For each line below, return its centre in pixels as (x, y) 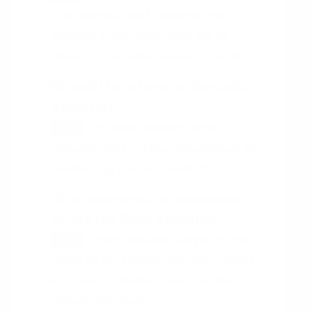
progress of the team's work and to (138, 36)
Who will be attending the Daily (150, 86)
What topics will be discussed (146, 198)
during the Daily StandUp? (134, 218)
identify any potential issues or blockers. (153, 56)
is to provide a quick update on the (137, 15)
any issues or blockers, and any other (144, 280)
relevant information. (103, 300)
